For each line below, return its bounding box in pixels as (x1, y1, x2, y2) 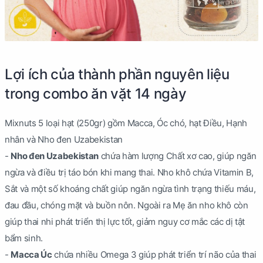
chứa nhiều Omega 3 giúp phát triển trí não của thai (52, 249, 257, 261)
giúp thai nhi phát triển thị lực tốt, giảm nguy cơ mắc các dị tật (5, 216, 245, 228)
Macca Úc (11, 249, 52, 261)
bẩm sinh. (5, 232, 43, 244)
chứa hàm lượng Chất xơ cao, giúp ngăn (98, 150, 257, 162)
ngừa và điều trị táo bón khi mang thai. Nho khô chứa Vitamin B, (5, 167, 254, 178)
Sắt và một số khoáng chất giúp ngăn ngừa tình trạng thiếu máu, (5, 183, 256, 195)
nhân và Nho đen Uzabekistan (5, 134, 123, 146)
